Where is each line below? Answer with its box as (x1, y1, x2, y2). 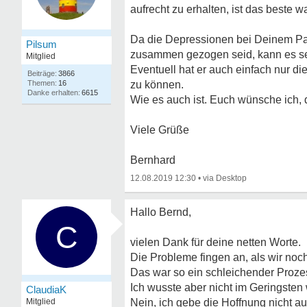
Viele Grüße (130, 124, 189, 136)
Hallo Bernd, (130, 206, 191, 218)
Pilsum (26, 38, 57, 50)
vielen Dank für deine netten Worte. (130, 236, 301, 248)
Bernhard (130, 154, 175, 166)
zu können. (130, 79, 184, 90)
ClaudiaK (26, 284, 66, 295)
